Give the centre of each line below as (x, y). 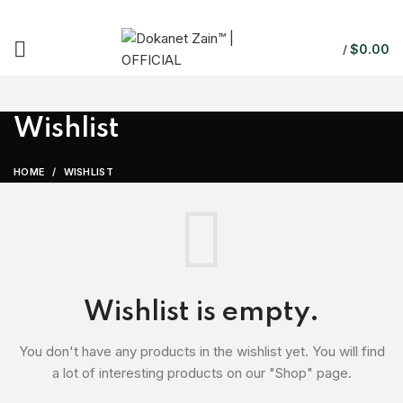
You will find (348, 352)
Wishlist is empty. (201, 313)
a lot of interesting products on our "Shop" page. (201, 373)
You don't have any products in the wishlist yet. (165, 352)
